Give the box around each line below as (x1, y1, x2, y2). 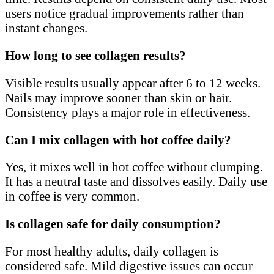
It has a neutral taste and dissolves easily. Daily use (5, 174, 267, 189)
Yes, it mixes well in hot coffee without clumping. (5, 160, 263, 174)
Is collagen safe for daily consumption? (5, 217, 221, 231)
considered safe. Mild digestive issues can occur (5, 258, 253, 273)
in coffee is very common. (5, 189, 139, 204)
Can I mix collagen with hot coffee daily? (5, 132, 231, 147)
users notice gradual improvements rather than (5, 6, 244, 21)
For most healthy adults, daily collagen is (5, 243, 218, 258)
